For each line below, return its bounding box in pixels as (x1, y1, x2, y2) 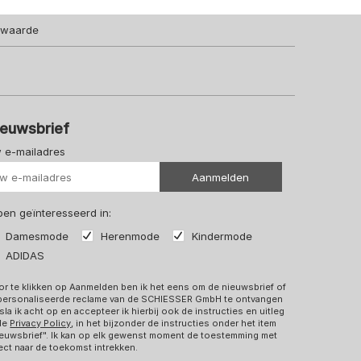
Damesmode (6, 230, 69, 243)
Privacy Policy (10, 317, 72, 330)
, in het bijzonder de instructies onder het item (71, 317, 277, 330)
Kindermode (192, 230, 253, 243)
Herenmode (101, 230, 160, 243)
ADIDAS (6, 249, 45, 263)
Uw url (286, 147, 319, 160)
